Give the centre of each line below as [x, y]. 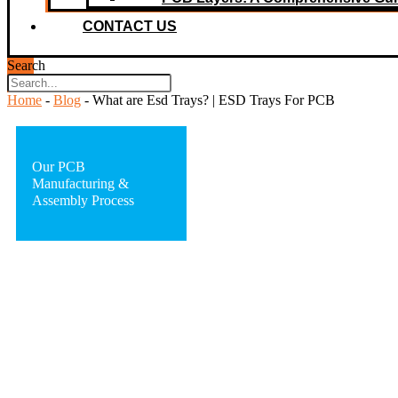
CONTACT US [130, 26]
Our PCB [59, 167]
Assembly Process [83, 200]
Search [26, 65]
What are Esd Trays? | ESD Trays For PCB [214, 100]
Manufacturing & [80, 183]
